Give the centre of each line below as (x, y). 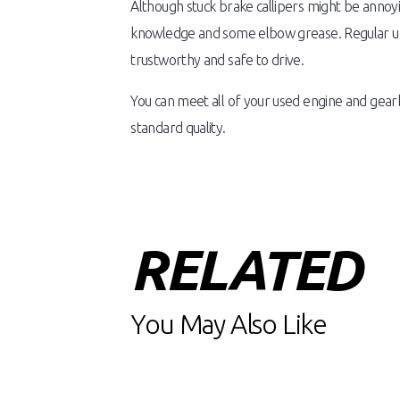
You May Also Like (229, 324)
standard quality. (178, 128)
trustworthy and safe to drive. (217, 60)
